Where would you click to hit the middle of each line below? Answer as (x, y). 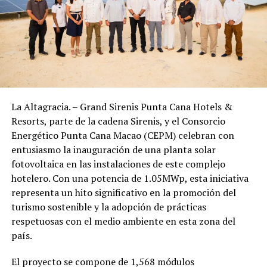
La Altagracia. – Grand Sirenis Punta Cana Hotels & (122, 107)
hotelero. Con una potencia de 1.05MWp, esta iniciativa (130, 178)
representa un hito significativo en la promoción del (123, 193)
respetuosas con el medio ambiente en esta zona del (123, 221)
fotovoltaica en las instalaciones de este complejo (118, 164)
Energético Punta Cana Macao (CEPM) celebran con (122, 136)
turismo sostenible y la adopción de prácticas (108, 207)
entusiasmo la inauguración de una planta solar (113, 150)
